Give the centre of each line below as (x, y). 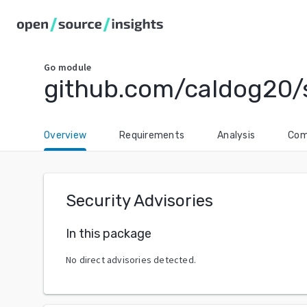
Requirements (152, 135)
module (75, 67)
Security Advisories (139, 201)
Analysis (236, 135)
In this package (109, 233)
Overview (65, 135)
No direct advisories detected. (131, 259)
